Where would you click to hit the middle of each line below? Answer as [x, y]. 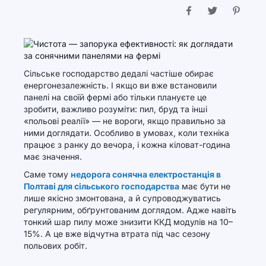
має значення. [53, 156]
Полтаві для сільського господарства [102, 186]
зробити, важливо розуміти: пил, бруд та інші [115, 109]
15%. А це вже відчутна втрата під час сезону [117, 234]
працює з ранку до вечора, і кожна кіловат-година [127, 145]
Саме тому [47, 174]
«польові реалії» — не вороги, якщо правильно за [125, 121]
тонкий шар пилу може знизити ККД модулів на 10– [128, 222]
